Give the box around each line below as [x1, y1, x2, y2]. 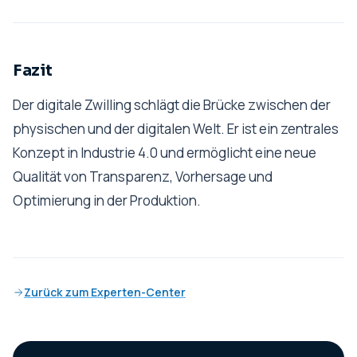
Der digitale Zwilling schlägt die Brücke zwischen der [13, 95, 331, 114]
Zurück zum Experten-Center [24, 284, 186, 300]
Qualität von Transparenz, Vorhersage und [13, 167, 273, 186]
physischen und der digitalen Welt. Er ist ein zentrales [13, 119, 339, 138]
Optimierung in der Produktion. [13, 190, 201, 210]
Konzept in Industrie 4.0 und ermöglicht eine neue [13, 143, 316, 162]
